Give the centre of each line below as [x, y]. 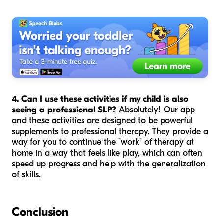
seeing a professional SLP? [64, 110]
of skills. [26, 174]
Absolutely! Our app [156, 110]
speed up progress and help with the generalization [109, 164]
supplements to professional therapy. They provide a [110, 131]
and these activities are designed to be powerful [102, 120]
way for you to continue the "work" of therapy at [103, 142]
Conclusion [40, 211]
